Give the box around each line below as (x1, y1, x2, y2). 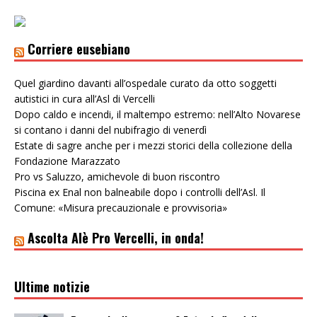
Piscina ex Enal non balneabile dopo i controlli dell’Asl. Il (14, 185, 265, 199)
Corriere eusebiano (28, 39, 130, 58)
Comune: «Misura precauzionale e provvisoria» (14, 200, 227, 214)
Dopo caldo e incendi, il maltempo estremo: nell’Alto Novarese (14, 107, 301, 121)
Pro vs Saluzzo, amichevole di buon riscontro (14, 169, 220, 183)
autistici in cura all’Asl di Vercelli (14, 91, 155, 105)
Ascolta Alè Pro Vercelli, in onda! (28, 228, 204, 247)
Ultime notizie (14, 277, 90, 296)
